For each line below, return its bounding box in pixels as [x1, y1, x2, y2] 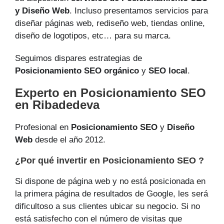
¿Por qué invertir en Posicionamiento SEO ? [15, 155, 204, 166]
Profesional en [15, 122, 71, 132]
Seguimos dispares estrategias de [15, 53, 142, 63]
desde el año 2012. [32, 135, 105, 145]
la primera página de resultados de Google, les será [15, 189, 208, 199]
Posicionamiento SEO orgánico [15, 66, 139, 76]
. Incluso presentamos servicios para [69, 6, 208, 16]
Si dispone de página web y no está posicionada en [15, 176, 205, 186]
